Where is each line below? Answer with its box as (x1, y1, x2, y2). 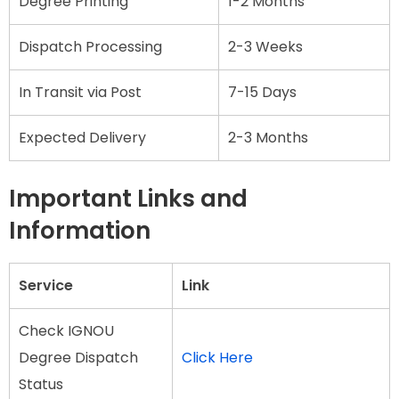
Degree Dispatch (19, 346, 138, 368)
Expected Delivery (19, 127, 146, 149)
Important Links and (9, 183, 248, 216)
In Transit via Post (19, 82, 142, 103)
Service (19, 274, 73, 296)
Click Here (182, 346, 253, 368)
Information (9, 215, 151, 248)
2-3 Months (228, 127, 308, 149)
